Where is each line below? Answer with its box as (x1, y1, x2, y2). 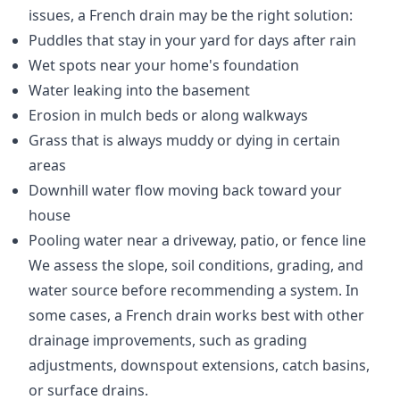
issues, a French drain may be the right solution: (29, 5, 353, 26)
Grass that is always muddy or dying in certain (29, 130, 340, 151)
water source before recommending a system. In (29, 280, 359, 301)
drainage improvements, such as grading (29, 330, 307, 351)
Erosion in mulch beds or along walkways (29, 105, 308, 126)
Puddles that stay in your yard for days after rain (29, 30, 356, 51)
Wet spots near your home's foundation (29, 55, 299, 76)
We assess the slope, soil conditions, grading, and (29, 255, 363, 276)
